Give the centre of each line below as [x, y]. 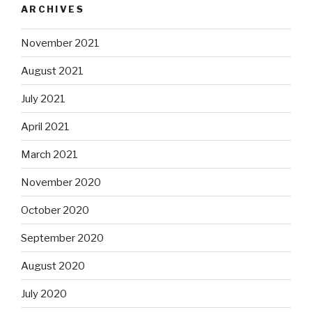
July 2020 [44, 294]
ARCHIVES [53, 9]
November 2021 [60, 43]
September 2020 [62, 238]
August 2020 [53, 266]
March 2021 [49, 154]
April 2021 [45, 126]
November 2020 [61, 182]
